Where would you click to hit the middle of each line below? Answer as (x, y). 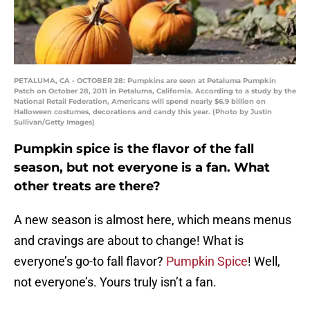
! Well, (264, 262)
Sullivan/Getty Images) (54, 122)
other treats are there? (87, 186)
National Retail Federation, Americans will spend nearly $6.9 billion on (140, 102)
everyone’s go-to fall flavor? (90, 262)
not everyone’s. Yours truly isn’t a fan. (115, 282)
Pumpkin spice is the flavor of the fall (134, 149)
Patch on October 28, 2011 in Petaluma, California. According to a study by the (155, 91)
